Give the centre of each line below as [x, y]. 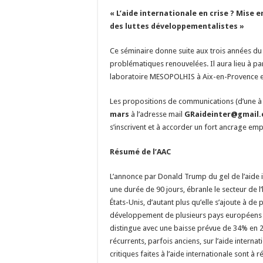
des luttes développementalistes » [177, 26]
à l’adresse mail [157, 114]
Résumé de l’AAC [141, 152]
